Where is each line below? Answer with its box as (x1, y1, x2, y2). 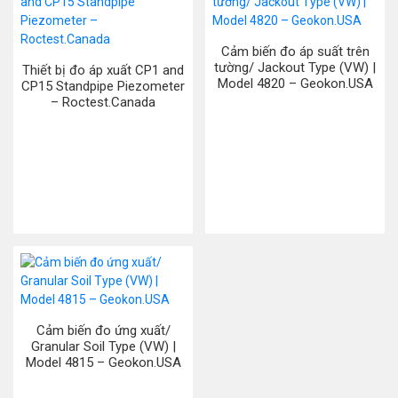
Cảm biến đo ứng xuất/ (36, 322, 171, 338)
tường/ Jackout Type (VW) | (214, 60, 376, 76)
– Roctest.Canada (51, 94, 155, 110)
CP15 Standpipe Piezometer (21, 78, 185, 94)
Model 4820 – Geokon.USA (217, 76, 373, 92)
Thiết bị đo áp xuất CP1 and (22, 62, 184, 78)
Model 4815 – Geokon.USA (25, 354, 181, 370)
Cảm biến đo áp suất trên (220, 44, 370, 60)
